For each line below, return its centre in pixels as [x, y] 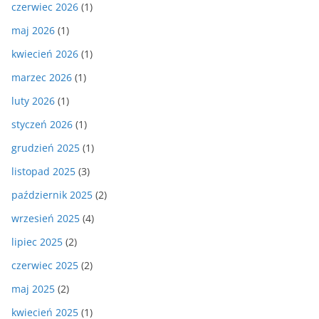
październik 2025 [52, 194]
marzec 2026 [42, 77]
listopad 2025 [43, 171]
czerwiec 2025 [45, 265]
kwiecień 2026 [45, 53]
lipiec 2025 [37, 241]
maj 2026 [33, 30]
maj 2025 [33, 288]
